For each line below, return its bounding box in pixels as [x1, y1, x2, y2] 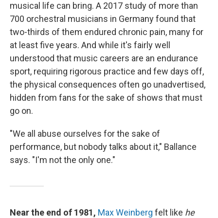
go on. [10, 106, 33, 116]
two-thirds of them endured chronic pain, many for [10, 27, 203, 37]
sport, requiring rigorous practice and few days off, [10, 66, 204, 76]
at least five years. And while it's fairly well [10, 40, 170, 50]
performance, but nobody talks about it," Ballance [10, 142, 197, 152]
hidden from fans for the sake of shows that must [10, 92, 202, 103]
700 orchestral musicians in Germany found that [10, 14, 196, 24]
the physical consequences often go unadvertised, [10, 79, 205, 90]
